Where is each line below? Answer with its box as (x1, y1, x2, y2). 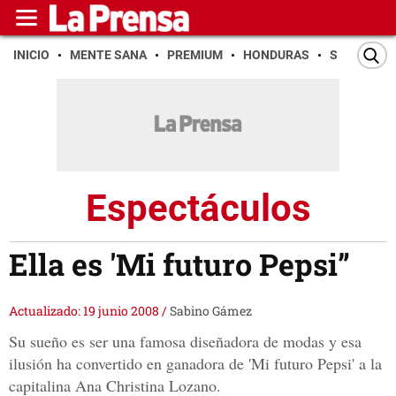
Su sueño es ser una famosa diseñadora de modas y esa (9, 331, 362, 353)
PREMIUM (167, 48, 223, 62)
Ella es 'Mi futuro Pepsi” (9, 244, 350, 285)
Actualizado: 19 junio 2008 (9, 302, 162, 320)
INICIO (13, 48, 49, 62)
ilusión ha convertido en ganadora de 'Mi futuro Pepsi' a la (9, 353, 382, 375)
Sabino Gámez (170, 302, 252, 320)
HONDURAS (243, 48, 309, 62)
